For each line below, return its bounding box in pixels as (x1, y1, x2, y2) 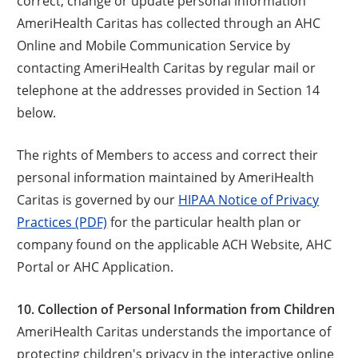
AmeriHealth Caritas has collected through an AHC (17, 14, 321, 31)
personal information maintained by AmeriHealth (17, 168, 315, 185)
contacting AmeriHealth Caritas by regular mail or (17, 58, 316, 76)
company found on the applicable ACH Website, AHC (17, 235, 332, 253)
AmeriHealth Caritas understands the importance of (17, 322, 332, 340)
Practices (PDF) (17, 213, 108, 230)
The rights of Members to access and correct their (17, 145, 319, 163)
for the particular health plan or (107, 213, 302, 230)
